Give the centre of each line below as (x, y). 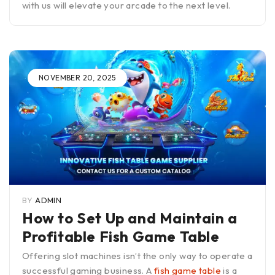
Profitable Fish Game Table (121, 237)
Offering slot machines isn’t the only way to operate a (137, 256)
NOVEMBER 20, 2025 (77, 77)
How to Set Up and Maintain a (130, 218)
